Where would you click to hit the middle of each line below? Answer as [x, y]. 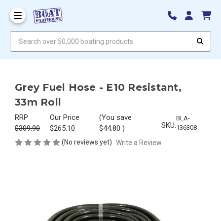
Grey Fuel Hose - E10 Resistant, [98, 87]
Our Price [65, 117]
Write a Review [139, 142]
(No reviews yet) [87, 142]
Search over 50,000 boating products [67, 35]
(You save [115, 117]
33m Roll [38, 102]
